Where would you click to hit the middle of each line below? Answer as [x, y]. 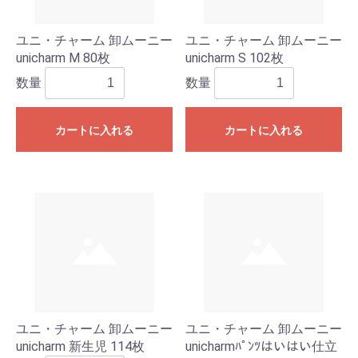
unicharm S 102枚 [235, 58]
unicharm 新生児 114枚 [80, 346]
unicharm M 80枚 [63, 58]
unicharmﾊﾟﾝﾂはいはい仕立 [261, 346]
